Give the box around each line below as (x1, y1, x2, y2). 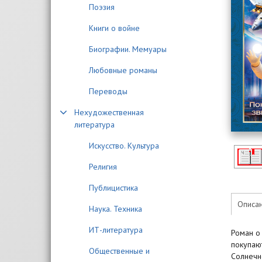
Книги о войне (89, 23, 140, 33)
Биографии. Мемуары (89, 44, 167, 54)
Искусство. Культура (89, 140, 159, 151)
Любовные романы (89, 65, 157, 75)
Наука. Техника (89, 204, 142, 214)
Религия (89, 161, 117, 172)
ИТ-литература (89, 225, 143, 235)
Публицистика (89, 182, 138, 193)
